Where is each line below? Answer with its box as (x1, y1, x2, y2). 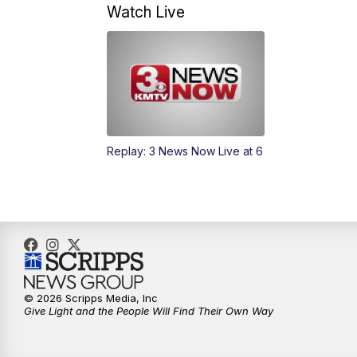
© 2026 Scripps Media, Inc (24, 292, 158, 305)
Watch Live (107, 2, 186, 22)
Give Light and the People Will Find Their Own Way (24, 304, 273, 318)
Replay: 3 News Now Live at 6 (107, 144, 264, 159)
